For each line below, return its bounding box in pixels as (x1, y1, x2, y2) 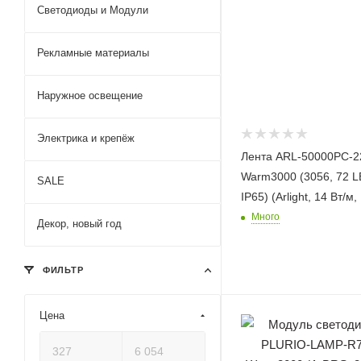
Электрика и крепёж (37, 132, 135, 144)
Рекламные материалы (37, 47, 149, 59)
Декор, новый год (37, 218, 122, 230)
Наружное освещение (37, 89, 143, 102)
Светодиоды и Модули (37, 4, 148, 16)
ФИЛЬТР (39, 265, 84, 275)
